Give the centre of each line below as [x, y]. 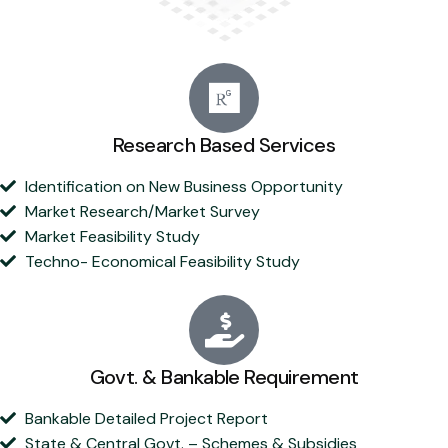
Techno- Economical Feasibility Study [162, 261]
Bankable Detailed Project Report [146, 418]
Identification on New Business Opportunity [184, 186]
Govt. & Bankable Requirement [224, 376]
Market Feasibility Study [112, 236]
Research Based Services [224, 144]
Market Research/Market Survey [142, 211]
